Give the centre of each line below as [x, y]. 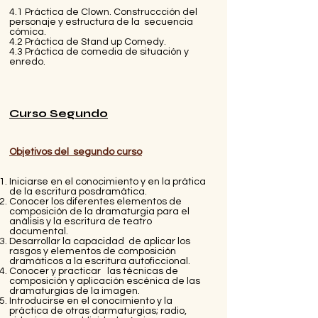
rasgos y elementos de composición [93, 251]
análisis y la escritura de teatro [81, 221]
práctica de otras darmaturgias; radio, [98, 311]
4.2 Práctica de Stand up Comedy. [89, 42]
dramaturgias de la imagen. [75, 291]
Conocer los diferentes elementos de [95, 201]
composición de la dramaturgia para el [99, 211]
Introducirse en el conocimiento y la [91, 301]
